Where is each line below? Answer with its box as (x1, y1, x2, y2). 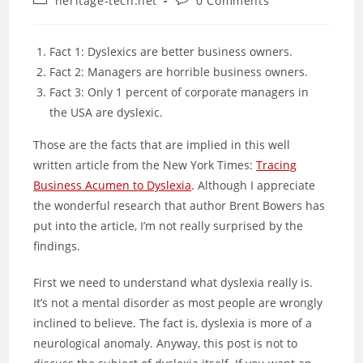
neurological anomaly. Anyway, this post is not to (33, 335, 298, 351)
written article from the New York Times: (33, 157, 257, 173)
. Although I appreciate (191, 177, 316, 193)
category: (32, 6, 87, 22)
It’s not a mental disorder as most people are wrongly (33, 295, 323, 310)
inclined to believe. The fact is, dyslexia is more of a (33, 315, 313, 331)
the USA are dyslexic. (49, 105, 164, 120)
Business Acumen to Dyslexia (33, 177, 192, 193)
